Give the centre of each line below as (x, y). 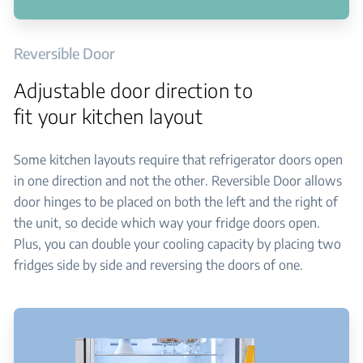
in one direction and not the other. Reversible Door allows (178, 181)
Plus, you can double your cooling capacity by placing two (177, 244)
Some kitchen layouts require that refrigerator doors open (178, 160)
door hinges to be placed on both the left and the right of (176, 202)
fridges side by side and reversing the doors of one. (158, 265)
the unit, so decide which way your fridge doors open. (167, 223)
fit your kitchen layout (109, 116)
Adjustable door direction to (134, 90)
